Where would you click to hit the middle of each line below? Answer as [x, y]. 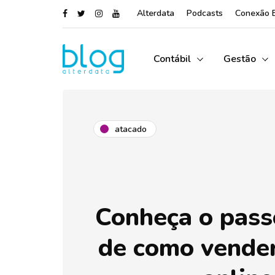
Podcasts [205, 13]
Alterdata [156, 13]
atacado [131, 129]
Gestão [240, 59]
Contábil [172, 59]
